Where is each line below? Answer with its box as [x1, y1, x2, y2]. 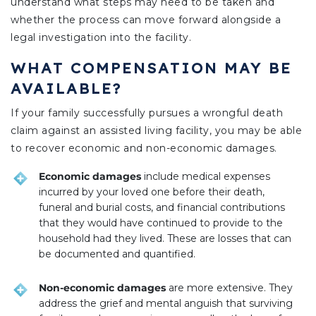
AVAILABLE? [11, 78, 122, 97]
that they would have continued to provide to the [39, 216, 283, 229]
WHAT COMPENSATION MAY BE [11, 58, 292, 77]
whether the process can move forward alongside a [11, 13, 281, 26]
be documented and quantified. [39, 247, 195, 260]
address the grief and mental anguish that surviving [39, 296, 293, 310]
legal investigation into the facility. [11, 30, 191, 44]
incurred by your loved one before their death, [39, 185, 265, 198]
